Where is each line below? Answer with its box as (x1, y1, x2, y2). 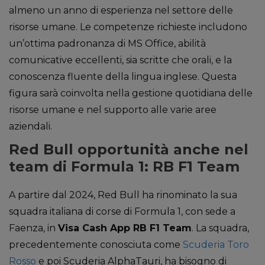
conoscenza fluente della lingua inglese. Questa (9, 71, 237, 82)
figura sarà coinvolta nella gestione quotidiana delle (9, 88, 253, 99)
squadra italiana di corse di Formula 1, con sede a (9, 206, 235, 217)
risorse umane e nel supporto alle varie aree (9, 104, 216, 115)
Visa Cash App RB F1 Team (58, 222, 192, 234)
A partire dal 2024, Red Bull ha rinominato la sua (9, 189, 237, 201)
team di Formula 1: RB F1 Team (9, 158, 240, 175)
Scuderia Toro (183, 239, 249, 250)
